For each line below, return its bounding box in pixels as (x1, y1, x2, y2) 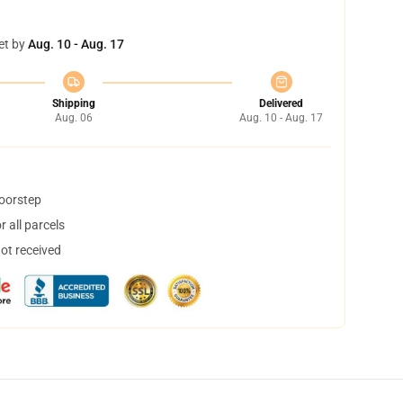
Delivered (259, 97, 303, 110)
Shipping (51, 97, 95, 110)
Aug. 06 (54, 112, 93, 124)
